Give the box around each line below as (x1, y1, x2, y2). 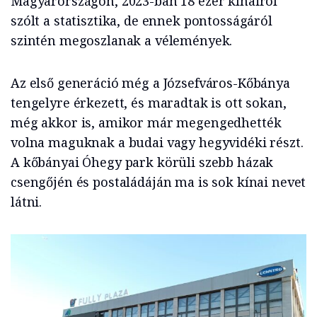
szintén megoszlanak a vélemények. (11, 31, 233, 49)
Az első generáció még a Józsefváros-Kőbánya (11, 74, 290, 91)
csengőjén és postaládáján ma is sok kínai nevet (11, 173, 306, 190)
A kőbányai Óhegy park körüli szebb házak (11, 153, 274, 171)
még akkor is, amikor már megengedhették (11, 113, 282, 131)
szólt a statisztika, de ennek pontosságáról (11, 11, 272, 29)
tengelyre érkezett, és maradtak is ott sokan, (11, 93, 287, 111)
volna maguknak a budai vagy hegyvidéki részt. (11, 133, 304, 151)
